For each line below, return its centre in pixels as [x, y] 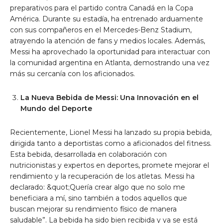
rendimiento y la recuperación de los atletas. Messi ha [102, 176]
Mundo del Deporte [56, 109]
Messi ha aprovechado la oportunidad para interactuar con [110, 52]
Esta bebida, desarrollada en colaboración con [88, 155]
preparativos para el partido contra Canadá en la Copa [102, 8]
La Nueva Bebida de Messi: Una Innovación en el [110, 98]
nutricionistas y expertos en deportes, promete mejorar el [110, 166]
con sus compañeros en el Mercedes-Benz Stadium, [101, 30]
